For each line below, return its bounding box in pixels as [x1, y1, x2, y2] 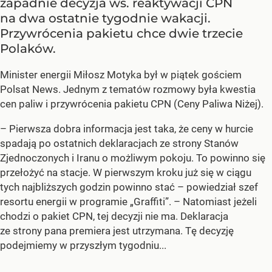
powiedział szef [186, 180, 258, 193]
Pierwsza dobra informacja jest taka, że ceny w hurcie [9, 122, 253, 135]
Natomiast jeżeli [183, 195, 257, 208]
